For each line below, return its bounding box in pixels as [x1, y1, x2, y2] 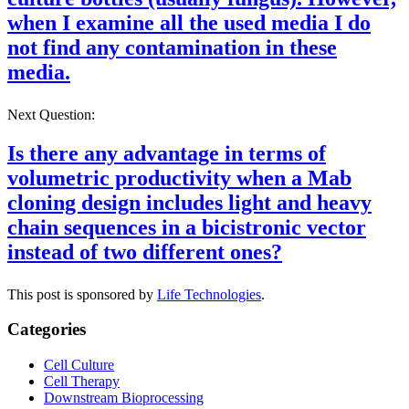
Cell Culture [44, 357, 114, 373]
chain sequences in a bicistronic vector [7, 215, 366, 239]
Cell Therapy [44, 373, 120, 390]
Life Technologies [157, 286, 261, 302]
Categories [7, 320, 86, 340]
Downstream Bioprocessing [44, 390, 204, 406]
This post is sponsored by [7, 286, 157, 302]
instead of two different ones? [7, 239, 282, 264]
